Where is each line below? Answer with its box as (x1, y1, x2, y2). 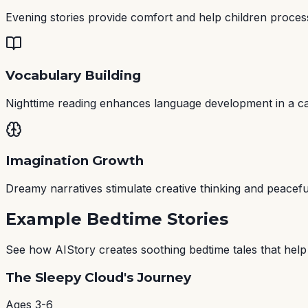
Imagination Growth (5, 153, 144, 169)
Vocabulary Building (5, 67, 141, 83)
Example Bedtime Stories (5, 208, 228, 229)
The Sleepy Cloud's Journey (5, 269, 191, 285)
